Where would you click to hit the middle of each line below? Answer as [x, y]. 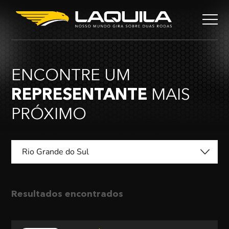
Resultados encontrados [67, 194]
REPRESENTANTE [79, 96]
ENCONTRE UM [71, 76]
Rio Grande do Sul [56, 152]
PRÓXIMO [49, 115]
